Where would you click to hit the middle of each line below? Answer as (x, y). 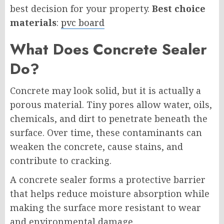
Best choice (179, 9)
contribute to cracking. (61, 161)
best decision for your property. (81, 9)
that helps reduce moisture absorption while (110, 194)
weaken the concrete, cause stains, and (96, 147)
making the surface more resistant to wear (105, 208)
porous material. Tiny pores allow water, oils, (111, 105)
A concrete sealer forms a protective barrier (108, 180)
